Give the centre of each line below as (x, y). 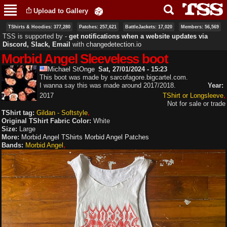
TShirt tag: (19, 112)
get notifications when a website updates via (138, 36)
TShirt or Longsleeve (193, 95)
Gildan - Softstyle (62, 112)
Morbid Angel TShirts (52, 137)
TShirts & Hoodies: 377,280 (39, 27)
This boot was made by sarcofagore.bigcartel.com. (114, 77)
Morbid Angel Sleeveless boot (85, 59)
